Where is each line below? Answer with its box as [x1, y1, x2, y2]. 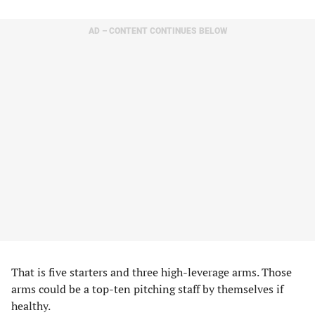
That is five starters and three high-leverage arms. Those [11, 264, 292, 280]
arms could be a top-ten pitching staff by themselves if [11, 281, 283, 297]
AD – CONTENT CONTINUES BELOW [88, 26, 227, 36]
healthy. [11, 298, 51, 314]
